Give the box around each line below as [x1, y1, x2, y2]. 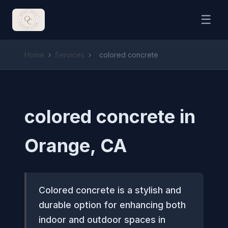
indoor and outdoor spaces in [39, 214, 165, 225]
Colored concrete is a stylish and [39, 185, 181, 195]
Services [55, 50, 84, 59]
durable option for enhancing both [39, 199, 186, 210]
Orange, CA [24, 134, 127, 157]
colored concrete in [24, 105, 195, 128]
